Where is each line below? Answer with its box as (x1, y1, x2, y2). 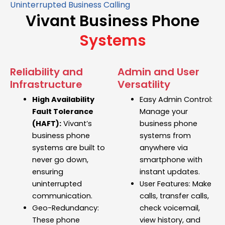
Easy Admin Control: (139, 94, 212, 105)
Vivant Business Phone (26, 11, 199, 32)
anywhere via (139, 143, 188, 153)
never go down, (32, 155, 88, 165)
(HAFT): (32, 119, 61, 129)
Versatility (118, 77, 170, 92)
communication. (32, 191, 92, 201)
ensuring (32, 167, 63, 177)
